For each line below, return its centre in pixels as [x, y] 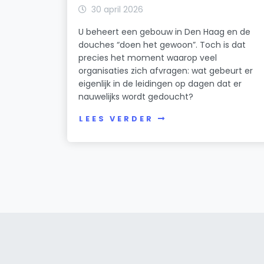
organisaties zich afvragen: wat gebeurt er [166, 70]
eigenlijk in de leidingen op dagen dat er [160, 83]
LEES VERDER [116, 119]
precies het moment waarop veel [148, 57]
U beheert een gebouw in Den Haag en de [165, 32]
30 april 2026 [118, 9]
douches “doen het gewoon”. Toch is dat [162, 44]
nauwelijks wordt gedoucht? [136, 96]
